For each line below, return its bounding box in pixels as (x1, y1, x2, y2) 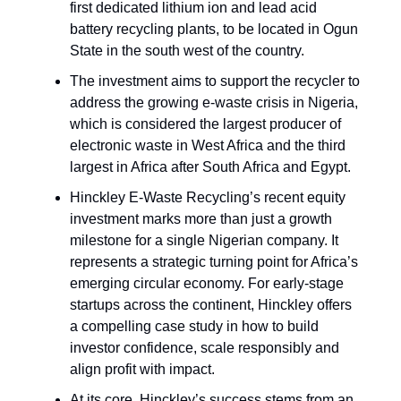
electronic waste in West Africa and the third (70, 138, 346, 154)
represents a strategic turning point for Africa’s (70, 254, 358, 270)
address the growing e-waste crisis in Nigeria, (70, 95, 358, 111)
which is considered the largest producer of (70, 116, 341, 132)
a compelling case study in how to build (70, 319, 319, 335)
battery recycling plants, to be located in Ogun (70, 21, 358, 38)
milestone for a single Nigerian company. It (70, 233, 338, 249)
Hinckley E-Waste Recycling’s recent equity (70, 190, 346, 206)
